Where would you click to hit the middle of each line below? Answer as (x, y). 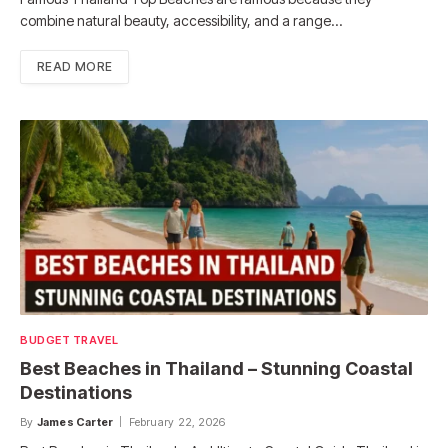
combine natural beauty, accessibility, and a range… (181, 21)
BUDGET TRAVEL (69, 340)
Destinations (76, 393)
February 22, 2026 (177, 422)
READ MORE (75, 67)
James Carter (75, 422)
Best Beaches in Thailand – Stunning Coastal (216, 369)
